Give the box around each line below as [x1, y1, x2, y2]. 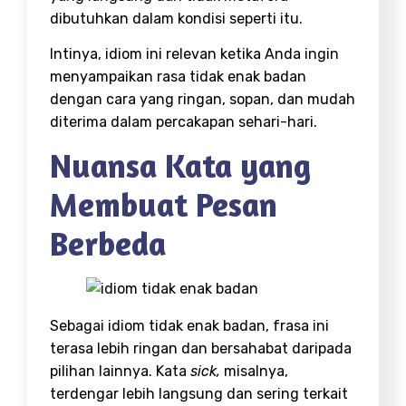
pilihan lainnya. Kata [50, 362, 190, 381]
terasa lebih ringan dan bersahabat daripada [50, 340, 352, 358]
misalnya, [224, 362, 288, 381]
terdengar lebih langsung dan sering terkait [50, 385, 348, 403]
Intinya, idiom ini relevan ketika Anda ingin [50, 44, 339, 63]
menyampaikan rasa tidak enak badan [50, 67, 306, 85]
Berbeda [50, 224, 166, 264]
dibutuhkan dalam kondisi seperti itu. [50, 9, 303, 27]
